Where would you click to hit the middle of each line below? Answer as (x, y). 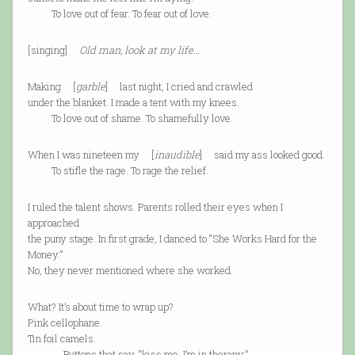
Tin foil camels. (61, 339)
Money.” (45, 255)
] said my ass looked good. (262, 155)
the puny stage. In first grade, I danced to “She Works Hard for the (172, 239)
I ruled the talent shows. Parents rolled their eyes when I (155, 207)
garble (90, 87)
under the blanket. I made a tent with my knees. (133, 103)
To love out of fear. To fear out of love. (119, 14)
